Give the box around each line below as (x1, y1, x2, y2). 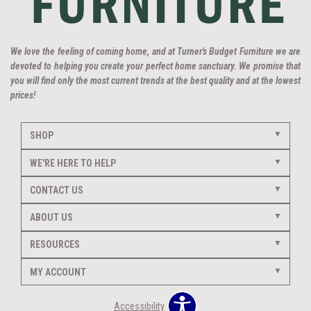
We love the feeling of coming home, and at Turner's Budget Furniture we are (10, 45, 301, 57)
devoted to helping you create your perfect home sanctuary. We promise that (10, 60, 301, 72)
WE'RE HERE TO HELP (29, 157, 116, 169)
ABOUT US (29, 212, 73, 224)
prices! (10, 89, 36, 101)
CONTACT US (29, 184, 83, 196)
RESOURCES (29, 239, 80, 251)
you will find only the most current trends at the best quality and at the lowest (10, 74, 301, 86)
